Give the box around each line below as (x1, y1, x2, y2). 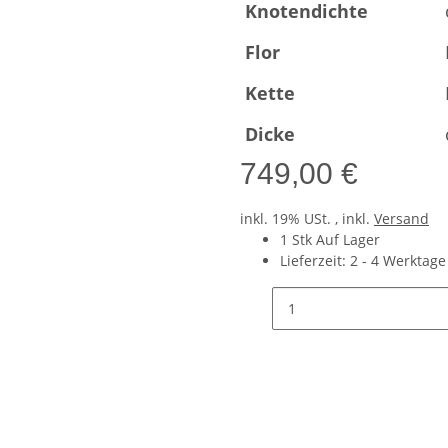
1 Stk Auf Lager (280, 230, 380, 249)
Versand (374, 209, 429, 228)
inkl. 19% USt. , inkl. (240, 209, 374, 228)
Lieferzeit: (280, 251, 350, 270)
